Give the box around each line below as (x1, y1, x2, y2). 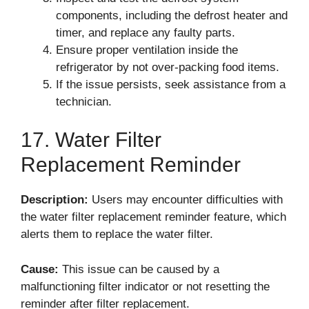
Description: (21, 193, 88, 206)
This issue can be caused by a (59, 262, 219, 276)
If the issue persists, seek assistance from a (56, 77, 286, 91)
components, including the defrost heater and (56, 8, 288, 22)
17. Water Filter (21, 128, 161, 151)
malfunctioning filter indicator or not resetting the (21, 279, 270, 293)
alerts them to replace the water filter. (21, 228, 213, 241)
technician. (56, 94, 112, 108)
